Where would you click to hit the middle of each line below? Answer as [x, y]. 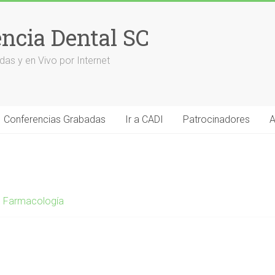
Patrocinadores [216, 119]
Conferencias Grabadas [55, 119]
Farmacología [33, 201]
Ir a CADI [144, 119]
